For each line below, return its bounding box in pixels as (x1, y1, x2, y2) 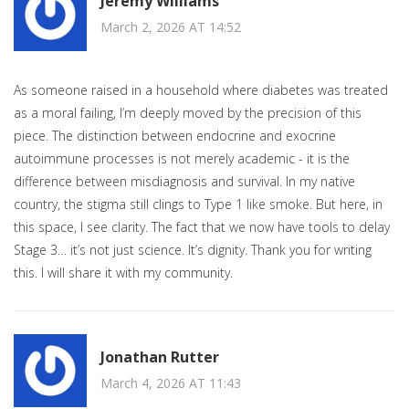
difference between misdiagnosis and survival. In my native (14, 173, 355, 191)
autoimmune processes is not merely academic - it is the (14, 150, 350, 168)
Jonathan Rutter (100, 346, 219, 367)
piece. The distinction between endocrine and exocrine (14, 127, 336, 145)
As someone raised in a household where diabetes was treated (14, 81, 388, 100)
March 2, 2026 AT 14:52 (100, 17, 241, 36)
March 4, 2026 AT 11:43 (100, 373, 241, 392)
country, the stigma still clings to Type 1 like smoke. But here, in (14, 195, 383, 214)
